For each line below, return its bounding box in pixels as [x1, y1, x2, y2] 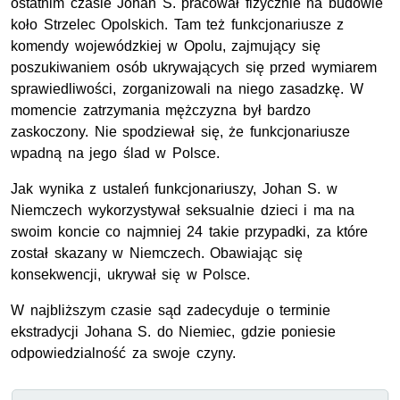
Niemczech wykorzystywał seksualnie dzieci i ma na [11, 203, 355, 219]
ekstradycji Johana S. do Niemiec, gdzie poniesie [11, 324, 337, 340]
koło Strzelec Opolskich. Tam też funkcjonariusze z [11, 17, 345, 33]
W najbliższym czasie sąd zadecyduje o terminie [11, 303, 331, 319]
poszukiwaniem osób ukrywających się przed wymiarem [11, 60, 377, 76]
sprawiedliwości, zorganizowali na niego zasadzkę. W [11, 81, 363, 97]
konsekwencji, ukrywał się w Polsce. [11, 267, 251, 283]
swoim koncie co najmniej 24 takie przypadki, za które [11, 224, 369, 240]
